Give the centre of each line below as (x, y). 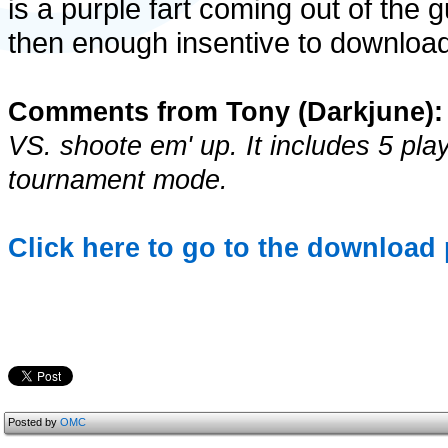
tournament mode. (118, 180)
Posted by (34, 422)
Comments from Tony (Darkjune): (225, 112)
